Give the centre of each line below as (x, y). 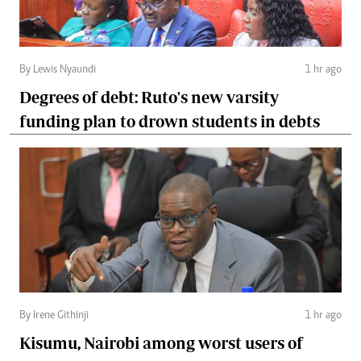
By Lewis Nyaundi (58, 71)
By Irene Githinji (54, 316)
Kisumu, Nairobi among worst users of (161, 343)
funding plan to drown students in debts (170, 122)
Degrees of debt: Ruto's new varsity (149, 98)
